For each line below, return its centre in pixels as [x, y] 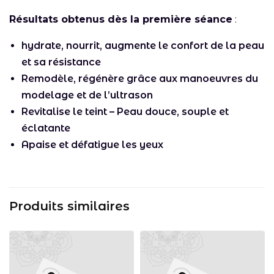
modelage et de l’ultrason [87, 95]
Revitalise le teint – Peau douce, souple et [125, 112]
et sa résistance [61, 62]
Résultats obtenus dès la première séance [121, 19]
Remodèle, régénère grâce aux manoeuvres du [140, 79]
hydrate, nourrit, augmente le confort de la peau [143, 46]
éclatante [46, 128]
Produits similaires [69, 206]
